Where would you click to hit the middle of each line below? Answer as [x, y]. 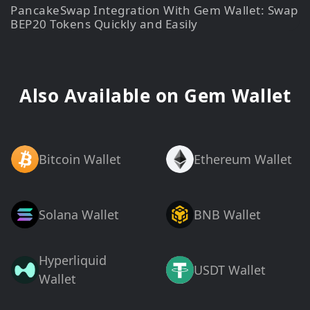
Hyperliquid [73, 261]
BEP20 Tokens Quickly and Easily [104, 24]
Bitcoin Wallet [80, 159]
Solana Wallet [79, 214]
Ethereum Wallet [243, 159]
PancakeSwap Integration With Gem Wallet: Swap [154, 10]
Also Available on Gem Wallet [155, 96]
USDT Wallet [230, 270]
